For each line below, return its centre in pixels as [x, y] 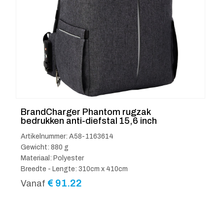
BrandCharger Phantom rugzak [86, 112]
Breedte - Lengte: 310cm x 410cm [74, 169]
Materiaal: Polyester [52, 158]
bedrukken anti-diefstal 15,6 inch [89, 121]
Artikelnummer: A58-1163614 [67, 137]
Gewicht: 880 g [45, 147]
